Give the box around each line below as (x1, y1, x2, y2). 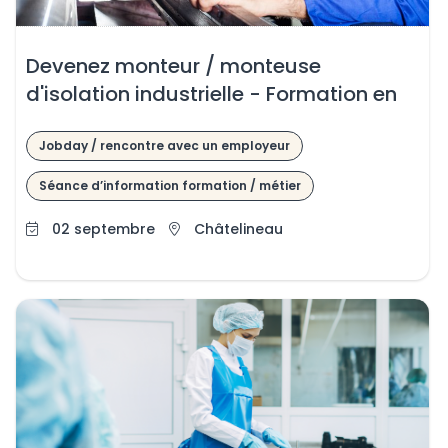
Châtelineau (193, 219, 283, 240)
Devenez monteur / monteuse (25, 51, 321, 80)
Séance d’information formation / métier (38, 177, 301, 195)
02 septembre (47, 219, 159, 240)
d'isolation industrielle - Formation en (25, 79, 397, 108)
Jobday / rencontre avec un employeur (38, 137, 290, 155)
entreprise (25, 107, 125, 136)
